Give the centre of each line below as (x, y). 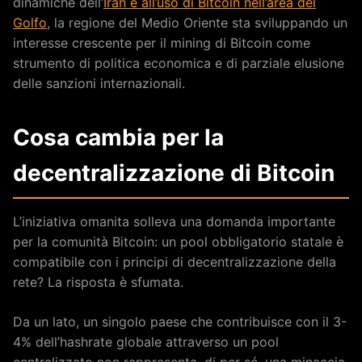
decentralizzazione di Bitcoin (174, 173)
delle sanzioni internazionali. (99, 84)
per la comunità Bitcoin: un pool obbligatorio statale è (178, 242)
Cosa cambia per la (118, 138)
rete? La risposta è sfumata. (98, 282)
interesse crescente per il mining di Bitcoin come (162, 43)
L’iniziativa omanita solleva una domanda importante (174, 222)
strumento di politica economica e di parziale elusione (179, 63)
